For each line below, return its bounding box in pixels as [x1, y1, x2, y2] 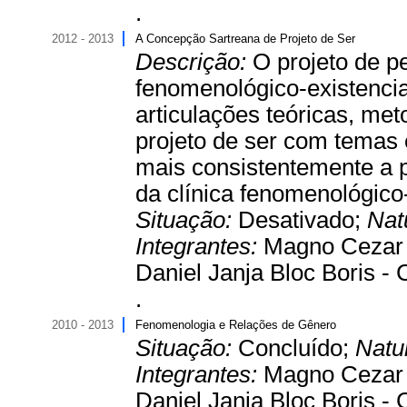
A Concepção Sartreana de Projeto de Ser [135, 32, 355, 45]
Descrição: [135, 49, 253, 74]
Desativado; [238, 207, 367, 233]
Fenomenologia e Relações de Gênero [135, 318, 336, 332]
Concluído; [238, 335, 355, 361]
